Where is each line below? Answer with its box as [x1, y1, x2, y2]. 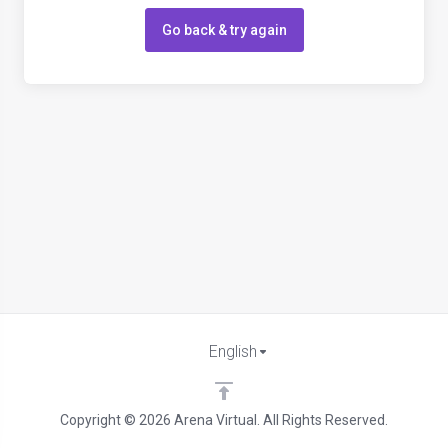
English [209, 342, 257, 361]
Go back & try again [161, 22, 287, 38]
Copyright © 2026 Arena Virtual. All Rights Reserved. [60, 412, 388, 428]
